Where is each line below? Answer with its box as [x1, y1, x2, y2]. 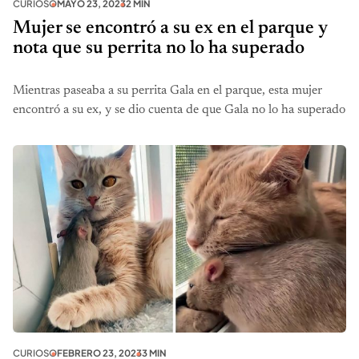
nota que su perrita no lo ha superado [13, 39, 305, 58]
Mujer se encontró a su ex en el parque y [13, 19, 327, 38]
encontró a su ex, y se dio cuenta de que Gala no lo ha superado [13, 103, 345, 117]
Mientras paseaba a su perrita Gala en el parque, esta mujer [13, 84, 322, 98]
